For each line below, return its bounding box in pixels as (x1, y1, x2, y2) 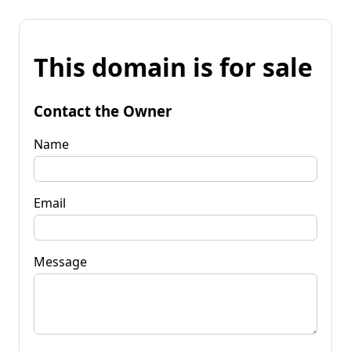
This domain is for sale (34, 50, 313, 85)
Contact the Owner (34, 100, 172, 121)
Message (34, 252, 87, 270)
